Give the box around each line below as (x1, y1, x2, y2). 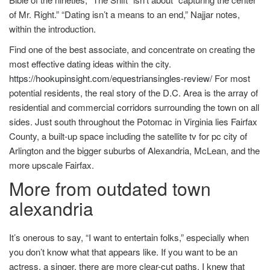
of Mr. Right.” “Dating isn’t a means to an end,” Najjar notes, (9, 8, 240, 20)
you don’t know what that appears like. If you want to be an (9, 245, 237, 258)
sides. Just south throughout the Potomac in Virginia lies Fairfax (9, 115, 257, 128)
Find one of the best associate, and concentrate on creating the (9, 43, 255, 55)
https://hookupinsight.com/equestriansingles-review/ (9, 72, 212, 84)
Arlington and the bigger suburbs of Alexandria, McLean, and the (9, 144, 260, 157)
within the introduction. (9, 22, 96, 35)
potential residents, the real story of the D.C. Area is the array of (9, 86, 258, 99)
